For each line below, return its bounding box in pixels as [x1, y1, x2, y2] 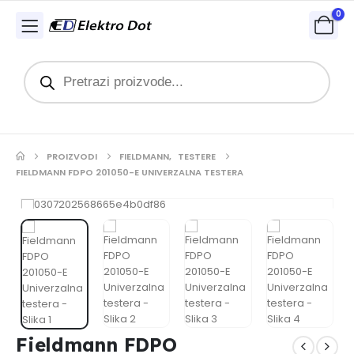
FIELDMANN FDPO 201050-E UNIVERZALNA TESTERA [16, 166, 243, 179]
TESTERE [178, 150, 217, 163]
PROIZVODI [47, 150, 98, 163]
